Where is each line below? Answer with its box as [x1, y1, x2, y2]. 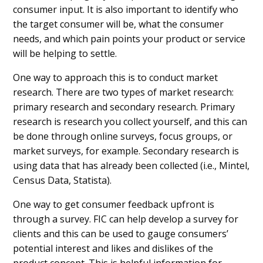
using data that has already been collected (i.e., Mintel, [13, 159, 250, 172]
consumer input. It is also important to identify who [13, 2, 239, 16]
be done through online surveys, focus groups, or [13, 129, 233, 143]
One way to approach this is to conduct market [13, 70, 218, 84]
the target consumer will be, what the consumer [13, 17, 224, 31]
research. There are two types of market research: [13, 85, 234, 99]
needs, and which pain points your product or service [13, 32, 246, 45]
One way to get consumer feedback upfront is [13, 197, 215, 211]
